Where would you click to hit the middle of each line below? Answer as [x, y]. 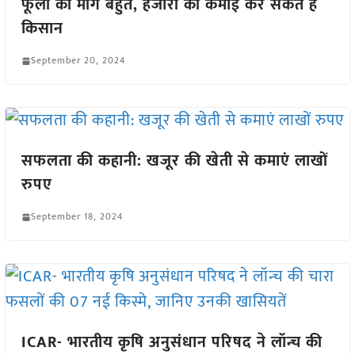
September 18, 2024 [76, 217]
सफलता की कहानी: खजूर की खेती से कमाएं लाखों [174, 161]
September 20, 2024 [78, 61]
